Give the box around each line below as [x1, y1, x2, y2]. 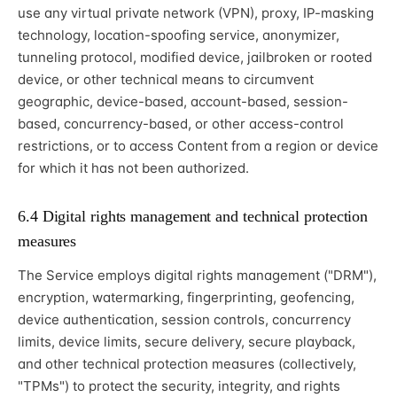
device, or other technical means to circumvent [18, 71, 314, 89]
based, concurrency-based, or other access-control [18, 115, 344, 133]
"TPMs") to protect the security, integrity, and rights [18, 378, 340, 395]
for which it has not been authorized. [18, 160, 249, 177]
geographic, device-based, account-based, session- [18, 93, 348, 111]
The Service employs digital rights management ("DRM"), [18, 267, 377, 284]
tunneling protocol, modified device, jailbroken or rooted [18, 49, 372, 66]
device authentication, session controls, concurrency [18, 311, 351, 329]
